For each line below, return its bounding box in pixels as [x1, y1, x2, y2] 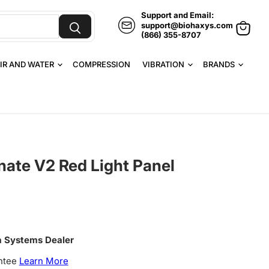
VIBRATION [142, 59, 186, 69]
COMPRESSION [73, 59, 130, 69]
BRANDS [203, 59, 237, 69]
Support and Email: [141, 10, 214, 20]
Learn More [19, 255, 68, 267]
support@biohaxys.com [141, 20, 233, 30]
